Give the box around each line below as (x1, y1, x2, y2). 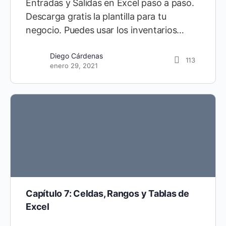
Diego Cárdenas (50, 51, 103, 60)
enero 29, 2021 (50, 61, 98, 70)
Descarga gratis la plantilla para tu (26, 11, 166, 22)
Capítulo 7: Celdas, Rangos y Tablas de (26, 188, 189, 199)
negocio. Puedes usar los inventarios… (26, 24, 185, 35)
